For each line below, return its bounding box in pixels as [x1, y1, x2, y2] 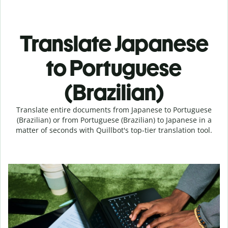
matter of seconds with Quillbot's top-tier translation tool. [16, 125, 212, 135]
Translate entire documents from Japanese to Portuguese [16, 105, 212, 115]
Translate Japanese [19, 30, 209, 57]
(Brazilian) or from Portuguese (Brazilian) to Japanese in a [16, 115, 212, 125]
